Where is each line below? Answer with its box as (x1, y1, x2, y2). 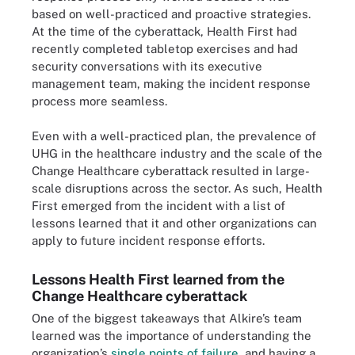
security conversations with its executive (32, 59, 262, 73)
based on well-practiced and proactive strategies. (32, 6, 311, 21)
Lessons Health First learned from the (32, 271, 284, 288)
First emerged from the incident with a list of (32, 199, 285, 212)
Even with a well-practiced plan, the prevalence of (32, 129, 316, 143)
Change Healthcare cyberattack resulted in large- (32, 164, 310, 177)
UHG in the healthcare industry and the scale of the (32, 147, 323, 160)
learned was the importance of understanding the (32, 329, 311, 342)
